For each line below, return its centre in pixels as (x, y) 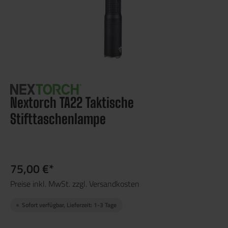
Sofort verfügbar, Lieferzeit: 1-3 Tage (69, 205)
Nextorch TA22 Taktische (72, 103)
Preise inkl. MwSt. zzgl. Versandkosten (75, 184)
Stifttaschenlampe (58, 119)
